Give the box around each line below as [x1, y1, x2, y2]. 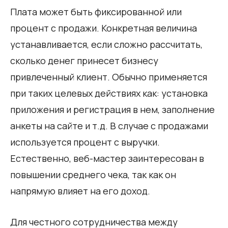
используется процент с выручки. [10, 135, 160, 148]
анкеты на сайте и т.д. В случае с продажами [10, 119, 208, 132]
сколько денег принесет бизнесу [10, 54, 158, 67]
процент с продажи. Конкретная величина [10, 21, 197, 34]
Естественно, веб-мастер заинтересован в [10, 152, 204, 164]
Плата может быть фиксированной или [10, 5, 182, 18]
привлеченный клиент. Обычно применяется [10, 70, 207, 83]
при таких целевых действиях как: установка [10, 87, 208, 99]
